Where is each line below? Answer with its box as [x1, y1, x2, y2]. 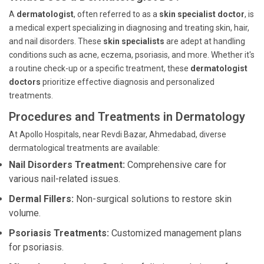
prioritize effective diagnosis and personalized [41, 77, 214, 87]
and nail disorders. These [9, 37, 103, 46]
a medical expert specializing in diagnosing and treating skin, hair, [9, 23, 249, 32]
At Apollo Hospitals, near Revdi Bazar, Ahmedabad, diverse [9, 130, 226, 139]
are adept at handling [164, 37, 245, 46]
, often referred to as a [74, 9, 159, 19]
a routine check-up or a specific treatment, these [9, 64, 190, 73]
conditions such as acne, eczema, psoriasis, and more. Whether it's [9, 50, 255, 60]
